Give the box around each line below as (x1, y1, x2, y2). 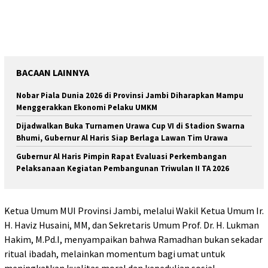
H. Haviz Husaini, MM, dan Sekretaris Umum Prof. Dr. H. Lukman (4, 219, 259, 232)
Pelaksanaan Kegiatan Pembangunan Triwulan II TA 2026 (16, 163, 229, 173)
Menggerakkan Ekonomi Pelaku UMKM (16, 102, 157, 112)
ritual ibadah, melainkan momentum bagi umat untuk (4, 248, 225, 260)
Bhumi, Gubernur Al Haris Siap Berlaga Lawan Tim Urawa (16, 132, 228, 143)
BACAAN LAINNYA (16, 66, 89, 78)
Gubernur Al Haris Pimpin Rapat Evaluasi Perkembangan (16, 151, 227, 162)
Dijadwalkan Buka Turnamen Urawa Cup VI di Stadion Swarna (16, 120, 245, 131)
